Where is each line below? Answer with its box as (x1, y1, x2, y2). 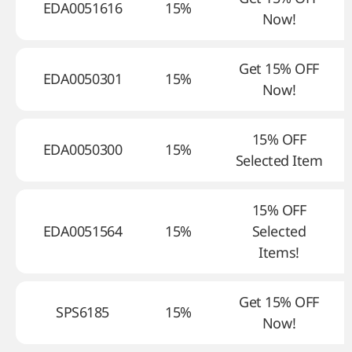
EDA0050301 (42, 69, 123, 88)
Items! (258, 243, 299, 262)
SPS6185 (56, 302, 109, 321)
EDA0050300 (42, 140, 123, 159)
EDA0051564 (42, 222, 123, 240)
